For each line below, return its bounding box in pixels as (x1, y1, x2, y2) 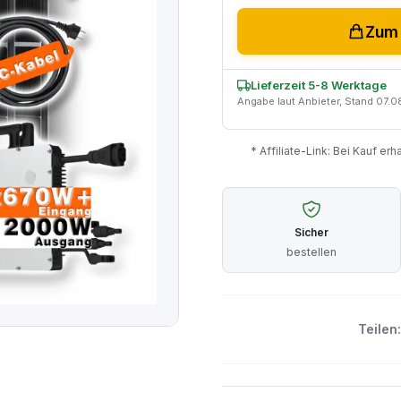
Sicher (294, 226, 328, 240)
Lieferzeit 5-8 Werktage (251, 78, 387, 92)
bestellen (286, 245, 337, 260)
